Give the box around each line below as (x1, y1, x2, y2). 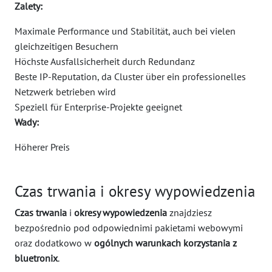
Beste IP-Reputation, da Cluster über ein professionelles (15, 70, 246, 83)
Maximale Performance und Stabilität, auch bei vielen (15, 25, 236, 37)
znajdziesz (167, 206, 212, 219)
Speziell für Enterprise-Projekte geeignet (15, 101, 182, 113)
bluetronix (15, 252, 58, 264)
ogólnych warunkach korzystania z (94, 237, 237, 249)
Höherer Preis (15, 141, 70, 153)
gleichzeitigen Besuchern (15, 40, 118, 52)
